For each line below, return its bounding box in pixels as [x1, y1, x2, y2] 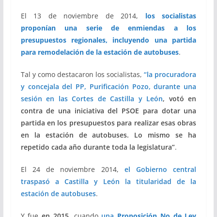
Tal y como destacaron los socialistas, [20, 70, 144, 79]
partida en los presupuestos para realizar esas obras [20, 118, 197, 127]
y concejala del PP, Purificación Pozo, [20, 82, 154, 91]
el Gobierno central [124, 165, 197, 174]
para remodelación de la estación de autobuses [20, 47, 179, 57]
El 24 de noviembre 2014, [20, 165, 124, 174]
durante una [154, 82, 197, 91]
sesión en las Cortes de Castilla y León [20, 94, 163, 103]
